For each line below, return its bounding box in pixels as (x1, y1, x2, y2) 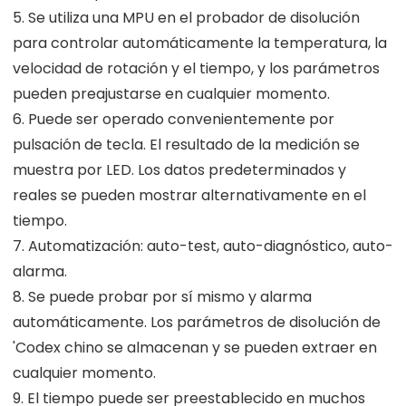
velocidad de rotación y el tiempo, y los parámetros (13, 57, 380, 79)
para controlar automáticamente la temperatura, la (13, 32, 387, 53)
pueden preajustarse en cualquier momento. (13, 82, 330, 104)
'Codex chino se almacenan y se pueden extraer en (13, 336, 377, 358)
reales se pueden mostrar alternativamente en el (13, 184, 366, 206)
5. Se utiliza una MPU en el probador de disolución (13, 6, 360, 28)
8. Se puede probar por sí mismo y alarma (13, 285, 312, 307)
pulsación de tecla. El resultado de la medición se (13, 133, 360, 155)
